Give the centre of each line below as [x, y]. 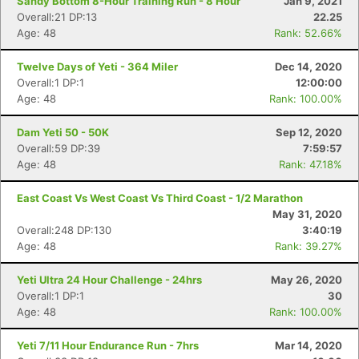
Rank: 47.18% [311, 164]
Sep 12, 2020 [309, 132]
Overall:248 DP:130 [64, 230]
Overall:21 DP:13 [57, 17]
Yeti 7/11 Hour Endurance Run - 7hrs [108, 345]
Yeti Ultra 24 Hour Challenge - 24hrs [109, 280]
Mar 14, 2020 [309, 345]
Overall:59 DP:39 [58, 148]
